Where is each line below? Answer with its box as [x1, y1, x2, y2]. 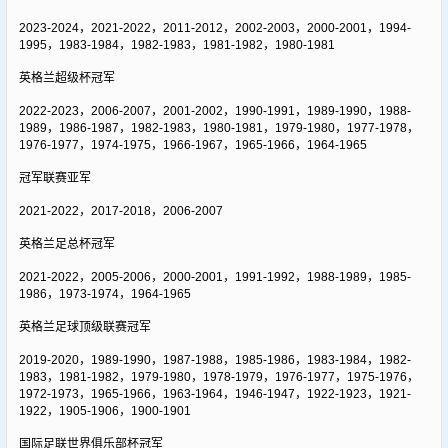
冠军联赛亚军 [18, 170, 91, 185]
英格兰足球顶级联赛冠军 [18, 319, 151, 334]
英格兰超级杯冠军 [18, 70, 115, 85]
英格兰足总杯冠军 [18, 236, 115, 251]
